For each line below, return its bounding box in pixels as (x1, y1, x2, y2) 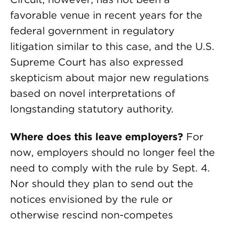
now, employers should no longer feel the (10, 146, 215, 158)
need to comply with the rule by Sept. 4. (10, 162, 210, 174)
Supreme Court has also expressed (10, 56, 183, 68)
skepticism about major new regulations (10, 72, 209, 84)
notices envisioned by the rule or (10, 193, 173, 205)
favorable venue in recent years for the (10, 9, 202, 21)
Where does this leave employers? (10, 131, 186, 143)
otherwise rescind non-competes (10, 209, 173, 221)
